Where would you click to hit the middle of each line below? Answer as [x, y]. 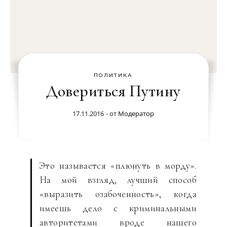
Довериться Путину [113, 91]
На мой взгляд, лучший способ [118, 180]
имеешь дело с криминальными [118, 208]
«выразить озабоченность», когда [118, 194]
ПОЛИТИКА [113, 75]
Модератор [136, 113]
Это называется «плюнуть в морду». [118, 165]
